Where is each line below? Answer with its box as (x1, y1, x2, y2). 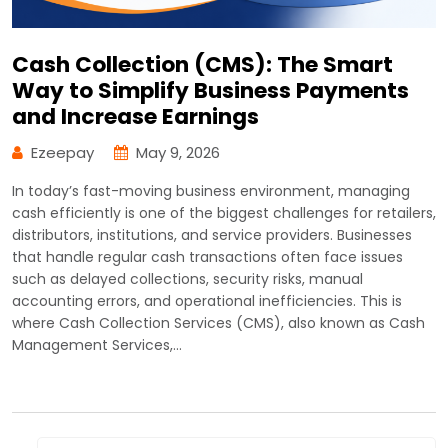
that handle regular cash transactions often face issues (12, 246, 403, 267)
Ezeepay (31, 141, 94, 163)
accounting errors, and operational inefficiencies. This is (12, 290, 402, 311)
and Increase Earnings (12, 100, 259, 132)
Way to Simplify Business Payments (12, 74, 409, 106)
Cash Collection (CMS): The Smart (12, 48, 393, 80)
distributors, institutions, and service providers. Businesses (12, 224, 412, 245)
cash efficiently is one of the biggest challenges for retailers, (12, 202, 436, 223)
